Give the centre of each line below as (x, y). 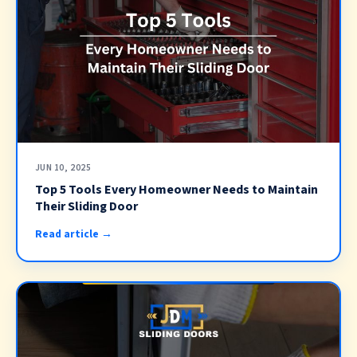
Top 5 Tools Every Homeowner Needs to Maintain (176, 190)
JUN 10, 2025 (63, 167)
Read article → (73, 233)
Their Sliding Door (86, 207)
